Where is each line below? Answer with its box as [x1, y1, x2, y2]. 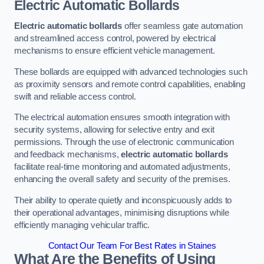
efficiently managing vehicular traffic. [14, 220, 150, 230]
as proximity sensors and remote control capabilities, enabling [14, 79, 245, 89]
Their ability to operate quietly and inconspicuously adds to [14, 195, 232, 205]
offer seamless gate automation [122, 21, 243, 31]
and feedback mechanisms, [14, 150, 121, 160]
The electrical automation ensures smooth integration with [14, 113, 230, 123]
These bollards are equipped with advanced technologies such [14, 67, 247, 77]
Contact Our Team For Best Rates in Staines [48, 241, 216, 251]
